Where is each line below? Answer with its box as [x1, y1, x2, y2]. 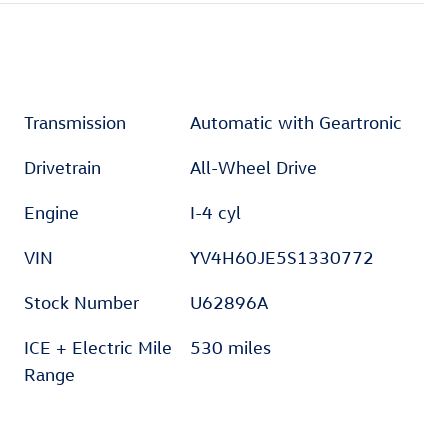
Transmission [24, 111, 126, 133]
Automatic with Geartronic [190, 111, 403, 133]
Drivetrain [24, 156, 101, 178]
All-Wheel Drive [190, 156, 318, 178]
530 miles [190, 336, 272, 358]
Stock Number [24, 291, 139, 313]
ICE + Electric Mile [24, 336, 172, 358]
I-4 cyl [190, 201, 242, 223]
